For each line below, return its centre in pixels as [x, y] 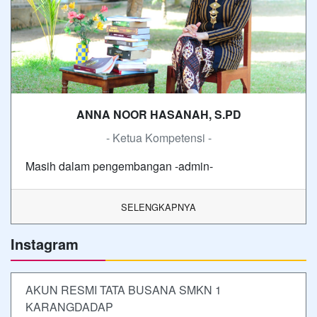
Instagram [45, 244]
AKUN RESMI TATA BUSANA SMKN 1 [123, 290]
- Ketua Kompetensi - [158, 138]
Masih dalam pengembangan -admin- [119, 166]
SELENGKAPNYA [158, 207]
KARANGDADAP [69, 307]
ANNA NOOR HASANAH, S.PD [158, 115]
